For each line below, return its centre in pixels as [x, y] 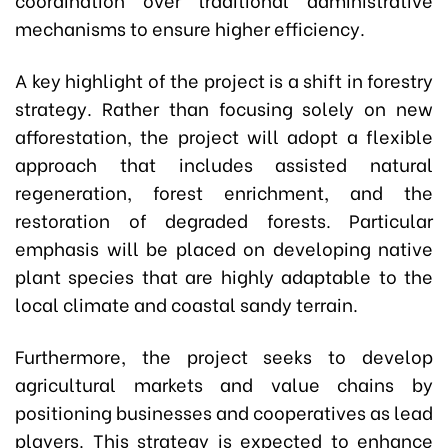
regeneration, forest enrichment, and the [224, 192]
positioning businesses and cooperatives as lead [224, 412]
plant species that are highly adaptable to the [224, 276]
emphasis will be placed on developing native [224, 248]
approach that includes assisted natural [224, 164]
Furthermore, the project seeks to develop [224, 356]
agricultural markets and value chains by [224, 384]
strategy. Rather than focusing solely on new [224, 108]
